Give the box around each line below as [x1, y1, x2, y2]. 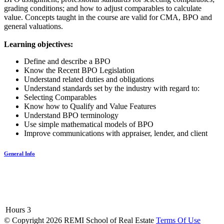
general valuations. [4, 22, 63, 31]
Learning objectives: [4, 40, 73, 49]
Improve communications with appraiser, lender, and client [24, 129, 207, 138]
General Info [4, 150, 35, 157]
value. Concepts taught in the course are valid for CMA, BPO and [4, 13, 212, 22]
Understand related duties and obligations [24, 75, 154, 84]
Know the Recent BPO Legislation [24, 66, 134, 75]
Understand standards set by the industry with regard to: [24, 84, 199, 93]
